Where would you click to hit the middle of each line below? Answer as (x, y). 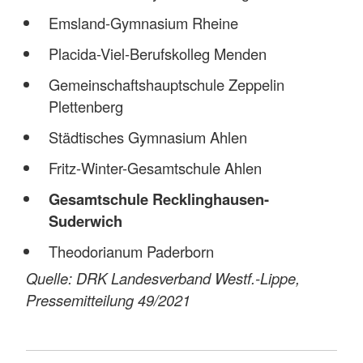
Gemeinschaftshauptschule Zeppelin (166, 84)
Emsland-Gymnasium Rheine (143, 22)
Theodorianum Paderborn (131, 252)
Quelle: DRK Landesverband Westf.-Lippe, (163, 278)
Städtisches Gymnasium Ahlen (147, 137)
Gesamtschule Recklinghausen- (158, 199)
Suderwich (85, 221)
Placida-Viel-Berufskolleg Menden (157, 53)
